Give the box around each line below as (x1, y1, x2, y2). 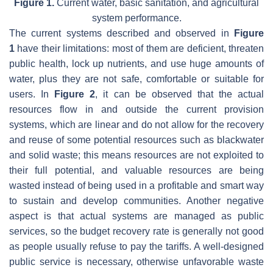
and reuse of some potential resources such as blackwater (9, 135, 264, 146)
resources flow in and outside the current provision (9, 104, 264, 115)
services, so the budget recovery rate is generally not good (9, 226, 264, 237)
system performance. (91, 13, 182, 24)
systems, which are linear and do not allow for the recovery (9, 119, 264, 130)
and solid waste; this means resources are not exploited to (9, 150, 264, 161)
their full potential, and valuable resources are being (9, 165, 264, 176)
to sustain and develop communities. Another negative (9, 196, 264, 207)
